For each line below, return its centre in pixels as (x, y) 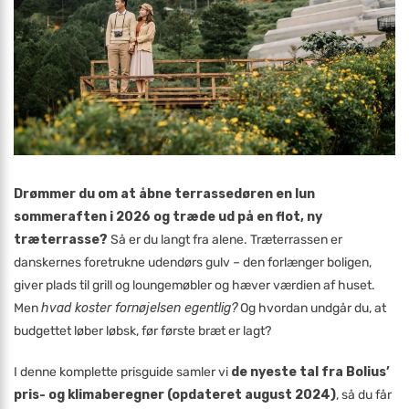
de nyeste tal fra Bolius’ (310, 372)
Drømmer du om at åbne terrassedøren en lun (164, 194)
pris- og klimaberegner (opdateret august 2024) (175, 395)
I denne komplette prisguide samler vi (122, 372)
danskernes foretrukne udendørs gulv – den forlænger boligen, (193, 262)
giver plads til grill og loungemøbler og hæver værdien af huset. (194, 285)
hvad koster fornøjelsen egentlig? (139, 308)
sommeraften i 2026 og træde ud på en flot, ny (168, 217)
